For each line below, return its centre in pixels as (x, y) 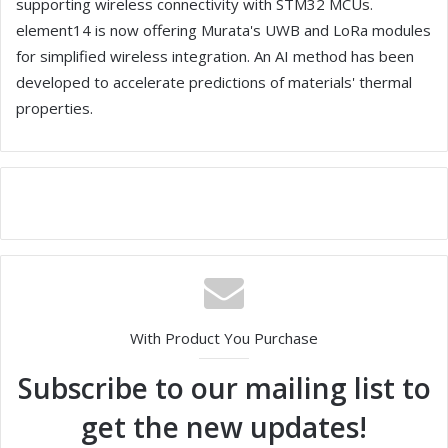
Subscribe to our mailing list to (224, 388)
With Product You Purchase (224, 338)
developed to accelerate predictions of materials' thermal (214, 82)
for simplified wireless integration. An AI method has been (215, 56)
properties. (54, 108)
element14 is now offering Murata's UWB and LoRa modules (223, 30)
